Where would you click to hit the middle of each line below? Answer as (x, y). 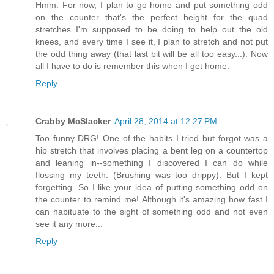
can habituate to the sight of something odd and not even (152, 212)
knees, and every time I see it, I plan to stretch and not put (152, 42)
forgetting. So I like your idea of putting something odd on (152, 187)
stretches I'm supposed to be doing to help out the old (152, 30)
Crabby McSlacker (73, 121)
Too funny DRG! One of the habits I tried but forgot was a (152, 139)
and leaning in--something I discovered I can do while (152, 163)
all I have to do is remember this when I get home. (132, 66)
